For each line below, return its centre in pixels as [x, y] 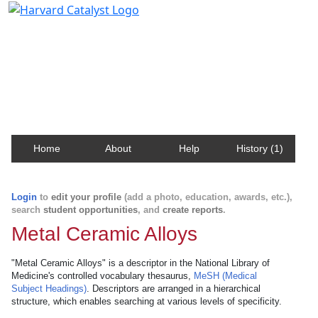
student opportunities [91, 210]
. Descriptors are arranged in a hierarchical [174, 289]
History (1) [260, 148]
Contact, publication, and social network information [159, 53]
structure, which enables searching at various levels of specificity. [147, 301]
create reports [193, 210]
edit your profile [86, 197]
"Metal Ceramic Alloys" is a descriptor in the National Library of [141, 263]
